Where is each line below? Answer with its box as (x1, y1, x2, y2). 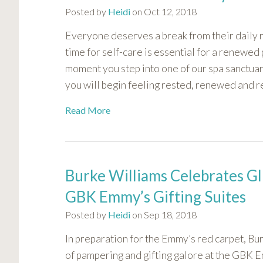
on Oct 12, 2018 (130, 6, 197, 18)
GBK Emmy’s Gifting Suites (65, 187, 246, 207)
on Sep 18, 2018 (130, 209, 197, 221)
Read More (65, 104, 110, 116)
